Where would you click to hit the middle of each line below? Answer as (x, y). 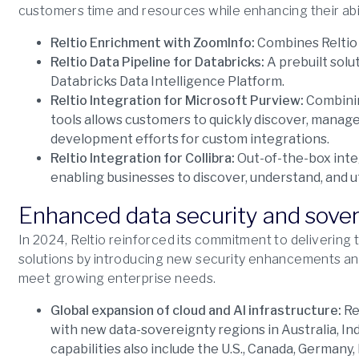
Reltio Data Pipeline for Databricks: (157, 62)
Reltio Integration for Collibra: (142, 158)
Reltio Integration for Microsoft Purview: (177, 101)
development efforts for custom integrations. (190, 139)
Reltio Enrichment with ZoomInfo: (152, 43)
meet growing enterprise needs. (117, 278)
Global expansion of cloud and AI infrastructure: (196, 311)
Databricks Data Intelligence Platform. (167, 81)
